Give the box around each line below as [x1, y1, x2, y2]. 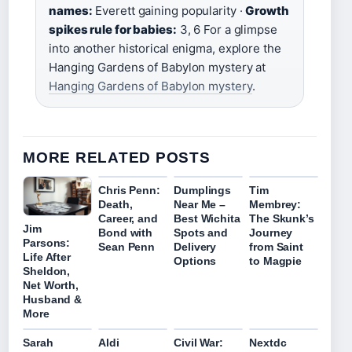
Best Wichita [174, 212, 240, 225]
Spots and [174, 226, 229, 240]
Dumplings [174, 184, 232, 197]
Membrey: [249, 198, 302, 211]
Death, [98, 198, 133, 211]
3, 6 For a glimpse [176, 22, 277, 38]
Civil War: [174, 336, 223, 350]
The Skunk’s [249, 212, 314, 225]
